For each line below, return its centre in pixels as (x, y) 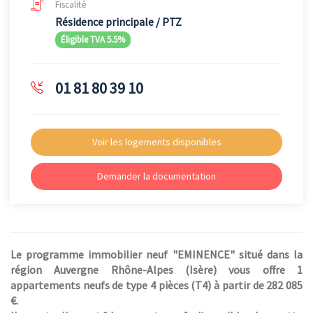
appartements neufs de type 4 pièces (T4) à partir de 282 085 (156, 285)
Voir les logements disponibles (156, 142)
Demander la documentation (156, 176)
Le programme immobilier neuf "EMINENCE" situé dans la (156, 254)
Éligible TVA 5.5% (93, 39)
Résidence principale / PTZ (118, 22)
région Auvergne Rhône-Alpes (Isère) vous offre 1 (156, 270)
